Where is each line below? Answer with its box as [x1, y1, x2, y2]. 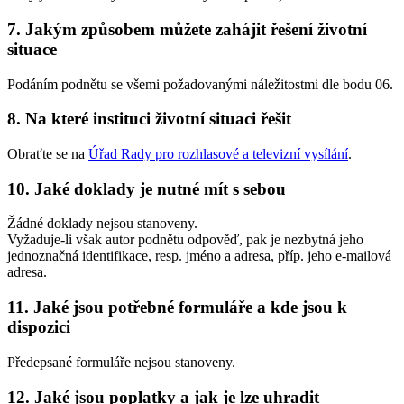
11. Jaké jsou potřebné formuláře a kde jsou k [7, 298, 347, 317]
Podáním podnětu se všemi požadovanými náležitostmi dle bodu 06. [7, 76, 393, 92]
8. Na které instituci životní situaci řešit [7, 109, 291, 129]
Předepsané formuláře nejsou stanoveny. [7, 353, 235, 370]
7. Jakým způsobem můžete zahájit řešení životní [7, 19, 367, 39]
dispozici [7, 317, 70, 337]
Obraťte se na [7, 145, 88, 161]
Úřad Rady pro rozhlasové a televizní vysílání [88, 145, 348, 161]
